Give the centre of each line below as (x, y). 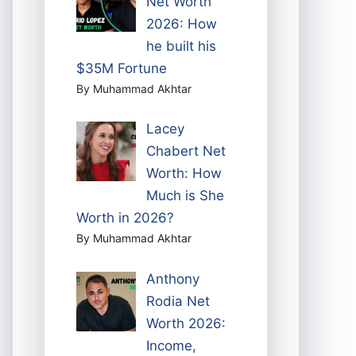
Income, (171, 345)
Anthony (172, 279)
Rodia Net (178, 301)
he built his (181, 46)
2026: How (181, 23)
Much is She (185, 196)
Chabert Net (186, 151)
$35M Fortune (122, 68)
